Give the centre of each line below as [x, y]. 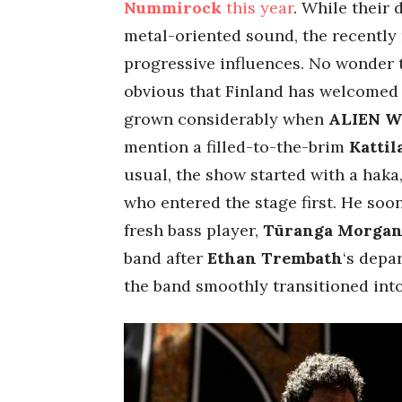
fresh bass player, [191, 230]
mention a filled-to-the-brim [236, 146]
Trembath [302, 258]
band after [166, 258]
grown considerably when [226, 118]
